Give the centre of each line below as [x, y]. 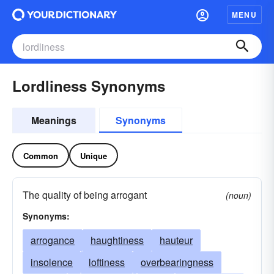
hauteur [176, 240]
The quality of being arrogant [85, 195]
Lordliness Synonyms [89, 86]
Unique [94, 155]
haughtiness [117, 240]
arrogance [53, 240]
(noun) [239, 195]
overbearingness [177, 262]
